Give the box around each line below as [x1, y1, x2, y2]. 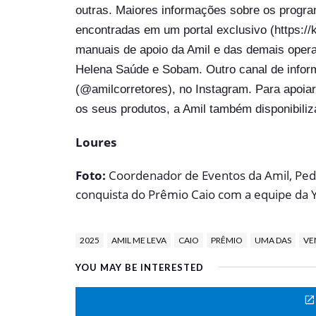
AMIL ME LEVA [111, 235, 166, 245]
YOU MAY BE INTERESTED [75, 262, 204, 273]
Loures [75, 134, 116, 150]
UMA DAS [255, 235, 291, 245]
